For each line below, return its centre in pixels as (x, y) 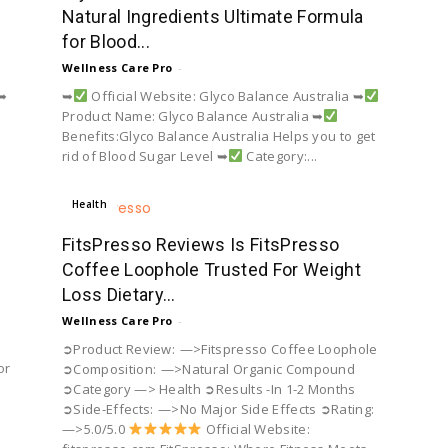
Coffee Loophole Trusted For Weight (211, 269)
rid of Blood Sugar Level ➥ (145, 155)
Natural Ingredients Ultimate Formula (213, 16)
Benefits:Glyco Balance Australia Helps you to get (219, 135)
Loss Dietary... (119, 294)
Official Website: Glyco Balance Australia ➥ (226, 95)
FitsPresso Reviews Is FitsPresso (201, 244)
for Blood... (106, 41)
